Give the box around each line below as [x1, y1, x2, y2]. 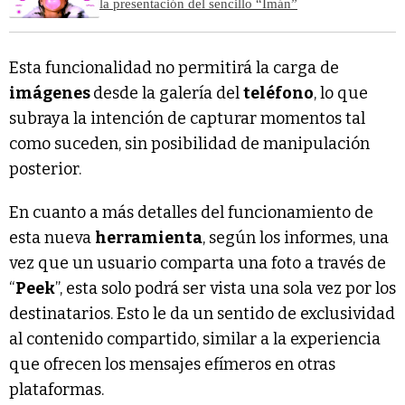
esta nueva [9, 227, 95, 248]
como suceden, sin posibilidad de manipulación [9, 133, 370, 154]
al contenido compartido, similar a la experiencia [9, 328, 381, 349]
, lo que [314, 82, 368, 103]
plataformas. [9, 379, 104, 400]
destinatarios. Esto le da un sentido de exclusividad [9, 303, 395, 324]
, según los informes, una [202, 227, 389, 248]
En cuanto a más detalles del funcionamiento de [9, 202, 373, 222]
